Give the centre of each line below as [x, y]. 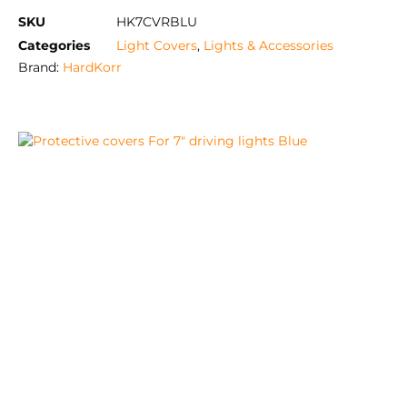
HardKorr [92, 67]
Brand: [40, 67]
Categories [54, 45]
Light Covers [157, 45]
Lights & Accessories [268, 45]
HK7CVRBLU [157, 22]
